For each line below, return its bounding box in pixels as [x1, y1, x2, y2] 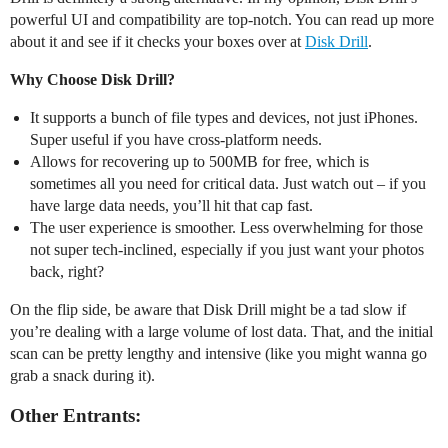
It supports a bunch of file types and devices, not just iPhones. [30, 109, 418, 127]
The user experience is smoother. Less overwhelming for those [30, 219, 423, 237]
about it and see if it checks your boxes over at [10, 33, 305, 51]
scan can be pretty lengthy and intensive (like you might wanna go [10, 345, 427, 363]
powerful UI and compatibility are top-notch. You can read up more [10, 11, 434, 29]
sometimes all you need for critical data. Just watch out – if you [30, 175, 426, 193]
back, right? [30, 263, 104, 281]
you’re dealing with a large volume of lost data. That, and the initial [10, 323, 433, 341]
